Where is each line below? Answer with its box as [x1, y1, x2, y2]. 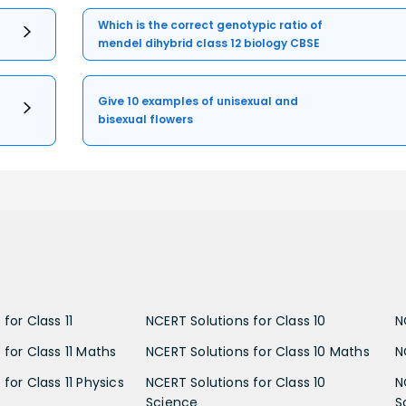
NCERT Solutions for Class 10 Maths [146, 343, 370, 362]
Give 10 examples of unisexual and [98, 93, 299, 110]
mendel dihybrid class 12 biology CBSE [98, 35, 321, 52]
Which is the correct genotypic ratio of [98, 17, 324, 34]
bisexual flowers [98, 111, 194, 128]
